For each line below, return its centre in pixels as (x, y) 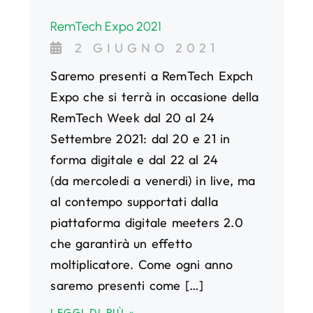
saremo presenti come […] (127, 285)
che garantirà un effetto (122, 243)
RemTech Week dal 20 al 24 (133, 117)
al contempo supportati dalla (134, 201)
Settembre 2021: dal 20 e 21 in (140, 138)
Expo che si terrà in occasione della (155, 96)
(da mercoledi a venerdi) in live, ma (153, 180)
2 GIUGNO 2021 (147, 48)
